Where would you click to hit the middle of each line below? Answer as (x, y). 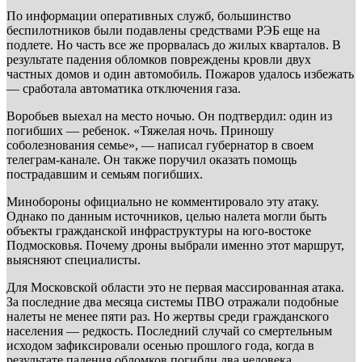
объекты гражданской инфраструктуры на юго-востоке (159, 230)
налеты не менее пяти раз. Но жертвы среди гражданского (168, 316)
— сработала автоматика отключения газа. (124, 88)
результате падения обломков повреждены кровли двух (159, 59)
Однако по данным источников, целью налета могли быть (166, 216)
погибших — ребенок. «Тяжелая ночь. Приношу (140, 130)
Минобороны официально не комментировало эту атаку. (163, 201)
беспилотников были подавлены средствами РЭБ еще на (163, 30)
